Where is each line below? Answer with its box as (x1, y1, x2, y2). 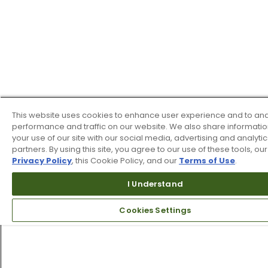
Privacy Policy (12, 155, 72, 167)
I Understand (127, 178, 183, 190)
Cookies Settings (119, 205, 191, 217)
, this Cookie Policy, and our (72, 155, 179, 167)
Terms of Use (179, 155, 235, 167)
